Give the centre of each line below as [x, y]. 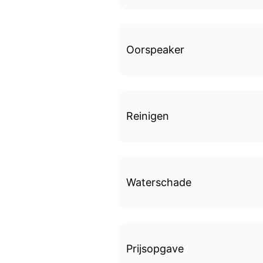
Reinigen [148, 116]
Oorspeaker [156, 50]
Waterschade [159, 183]
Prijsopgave [155, 249]
